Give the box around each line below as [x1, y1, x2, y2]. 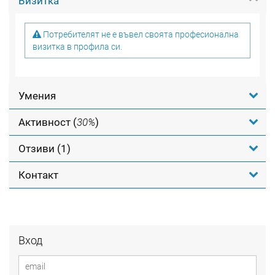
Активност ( [18, 116, 77, 128]
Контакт [18, 169, 58, 181]
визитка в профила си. [33, 42, 122, 52]
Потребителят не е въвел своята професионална [41, 29, 239, 39]
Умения [18, 90, 56, 102]
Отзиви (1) [18, 142, 71, 155]
